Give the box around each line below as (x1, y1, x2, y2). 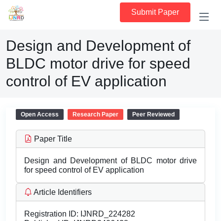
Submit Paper (131, 8, 179, 16)
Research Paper (73, 111, 118, 118)
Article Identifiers (32, 188, 92, 196)
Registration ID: (24, 210, 78, 218)
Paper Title (32, 135, 72, 143)
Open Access (21, 111, 59, 118)
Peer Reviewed (132, 111, 175, 118)
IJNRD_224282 (78, 210, 135, 218)
